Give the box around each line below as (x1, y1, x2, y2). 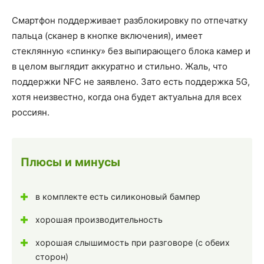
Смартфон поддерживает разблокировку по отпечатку (12, 14, 247, 26)
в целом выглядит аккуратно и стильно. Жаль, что (12, 60, 227, 72)
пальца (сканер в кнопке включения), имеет (12, 29, 203, 41)
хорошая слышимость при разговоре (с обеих (35, 237, 230, 248)
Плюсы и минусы (21, 154, 120, 169)
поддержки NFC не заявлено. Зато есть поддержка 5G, (12, 75, 250, 87)
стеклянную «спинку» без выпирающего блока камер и (12, 45, 250, 57)
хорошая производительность (35, 214, 163, 225)
